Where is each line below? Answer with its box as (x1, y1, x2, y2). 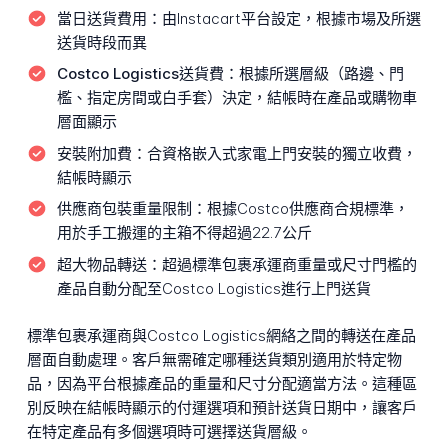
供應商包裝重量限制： (56, 199, 207, 219)
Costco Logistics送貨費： (56, 64, 239, 84)
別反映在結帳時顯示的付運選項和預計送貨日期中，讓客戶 (26, 397, 417, 417)
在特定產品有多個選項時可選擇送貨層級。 (26, 421, 312, 441)
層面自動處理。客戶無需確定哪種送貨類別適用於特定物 (26, 349, 402, 369)
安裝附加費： (56, 143, 147, 163)
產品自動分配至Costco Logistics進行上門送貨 (56, 278, 371, 298)
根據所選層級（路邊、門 (238, 64, 404, 84)
